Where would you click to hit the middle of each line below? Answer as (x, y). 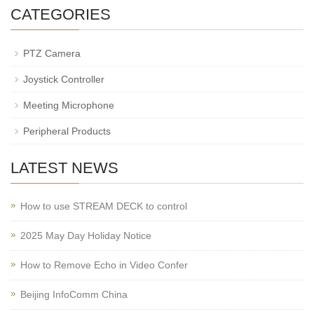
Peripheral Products (67, 131)
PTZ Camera (52, 53)
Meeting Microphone (69, 105)
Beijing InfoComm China (74, 294)
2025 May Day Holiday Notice (86, 235)
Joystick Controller (64, 79)
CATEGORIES (61, 14)
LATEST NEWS (64, 168)
